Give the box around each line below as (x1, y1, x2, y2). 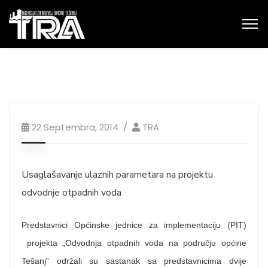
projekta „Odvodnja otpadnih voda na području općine (22, 238, 246, 248)
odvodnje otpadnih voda (22, 186, 121, 199)
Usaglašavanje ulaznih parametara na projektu (22, 168, 213, 181)
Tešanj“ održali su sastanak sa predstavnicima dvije (22, 256, 246, 266)
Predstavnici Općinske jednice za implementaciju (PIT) (22, 220, 246, 230)
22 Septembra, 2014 (32, 121, 118, 133)
